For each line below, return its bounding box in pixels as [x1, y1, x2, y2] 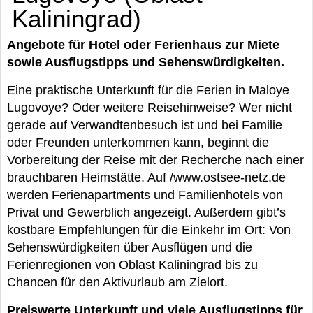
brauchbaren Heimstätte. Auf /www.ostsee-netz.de [7, 170, 286, 184]
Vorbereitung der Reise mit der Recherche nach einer [7, 153, 304, 167]
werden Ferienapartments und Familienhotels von [7, 188, 283, 202]
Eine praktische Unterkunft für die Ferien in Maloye [7, 83, 289, 97]
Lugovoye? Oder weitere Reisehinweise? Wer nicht [7, 101, 292, 115]
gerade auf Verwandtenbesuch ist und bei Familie [7, 118, 282, 132]
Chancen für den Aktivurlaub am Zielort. [7, 275, 228, 289]
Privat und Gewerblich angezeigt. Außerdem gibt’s [7, 205, 286, 219]
